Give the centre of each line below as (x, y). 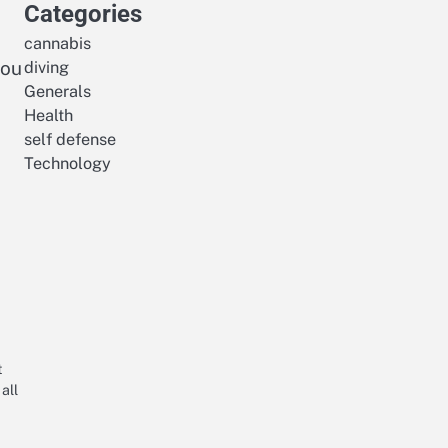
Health (48, 115)
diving (46, 67)
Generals (57, 91)
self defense (70, 139)
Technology (67, 163)
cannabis (57, 43)
